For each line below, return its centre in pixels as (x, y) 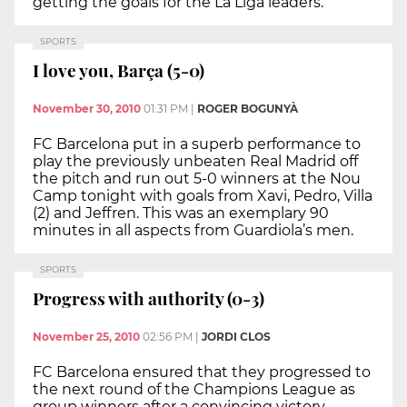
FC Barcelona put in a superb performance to (197, 144)
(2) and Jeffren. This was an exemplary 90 (181, 213)
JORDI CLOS (236, 336)
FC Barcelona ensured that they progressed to (202, 372)
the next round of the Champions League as (194, 389)
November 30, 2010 (87, 108)
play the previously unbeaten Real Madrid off (195, 161)
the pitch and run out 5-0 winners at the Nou (197, 178)
